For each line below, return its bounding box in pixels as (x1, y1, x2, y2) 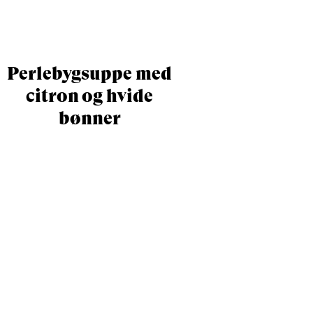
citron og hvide (26, 85, 153, 106)
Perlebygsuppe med (7, 62, 172, 84)
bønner (58, 107, 121, 129)
